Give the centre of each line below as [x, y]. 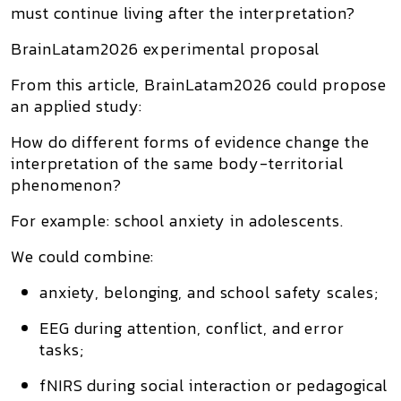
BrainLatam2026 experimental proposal [166, 49]
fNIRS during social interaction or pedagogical [214, 385]
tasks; [62, 350]
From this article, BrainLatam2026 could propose [199, 85]
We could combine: [83, 256]
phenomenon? [66, 185]
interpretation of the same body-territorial [177, 163]
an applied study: [77, 106]
